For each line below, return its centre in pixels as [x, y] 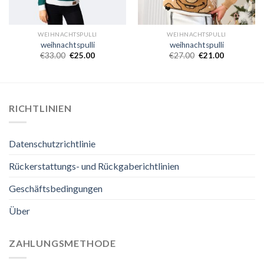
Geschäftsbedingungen [56, 189]
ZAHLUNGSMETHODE [62, 243]
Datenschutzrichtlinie [52, 144]
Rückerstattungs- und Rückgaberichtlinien [94, 166]
